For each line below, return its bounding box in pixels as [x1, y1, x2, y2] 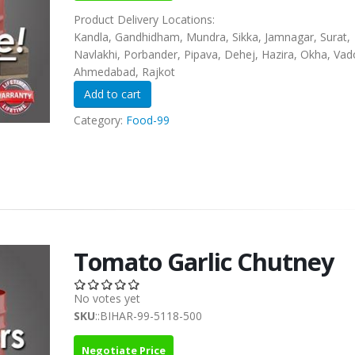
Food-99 [125, 113, 170, 128]
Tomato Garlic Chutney [73, 245, 334, 279]
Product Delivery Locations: [73, 12, 218, 27]
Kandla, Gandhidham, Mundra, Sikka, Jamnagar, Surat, [73, 29, 350, 44]
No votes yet [73, 291, 140, 307]
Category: [73, 113, 126, 128]
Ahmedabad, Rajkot [73, 64, 175, 79]
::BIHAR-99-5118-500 [94, 308, 202, 324]
